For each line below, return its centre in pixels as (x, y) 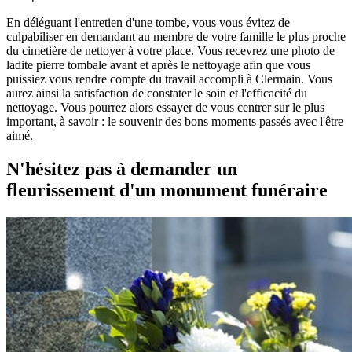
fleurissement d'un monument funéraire (167, 190)
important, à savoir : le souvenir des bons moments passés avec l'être (175, 121)
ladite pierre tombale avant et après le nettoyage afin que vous (158, 64)
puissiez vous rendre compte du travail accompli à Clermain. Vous (169, 79)
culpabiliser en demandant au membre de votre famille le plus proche (176, 36)
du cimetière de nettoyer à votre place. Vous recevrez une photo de (170, 50)
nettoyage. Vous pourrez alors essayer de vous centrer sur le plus (165, 107)
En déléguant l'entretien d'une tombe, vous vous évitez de (148, 22)
